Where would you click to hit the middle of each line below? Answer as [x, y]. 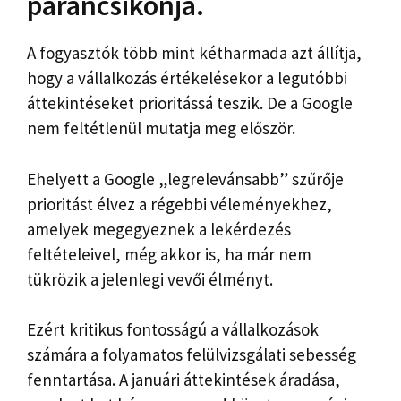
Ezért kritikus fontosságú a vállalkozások [173, 330]
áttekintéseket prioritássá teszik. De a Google [190, 103]
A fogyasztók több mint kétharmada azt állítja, [194, 53]
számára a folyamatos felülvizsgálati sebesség [192, 355]
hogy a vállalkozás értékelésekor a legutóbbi [187, 78]
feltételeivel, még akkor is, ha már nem [169, 254]
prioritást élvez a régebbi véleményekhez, [179, 204]
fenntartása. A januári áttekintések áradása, [183, 380]
